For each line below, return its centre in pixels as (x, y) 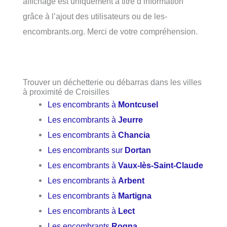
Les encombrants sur (86, 150)
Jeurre (131, 120)
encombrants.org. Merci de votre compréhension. (110, 31)
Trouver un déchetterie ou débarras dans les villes (112, 82)
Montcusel (138, 105)
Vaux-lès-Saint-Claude (161, 165)
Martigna (135, 196)
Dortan (138, 150)
